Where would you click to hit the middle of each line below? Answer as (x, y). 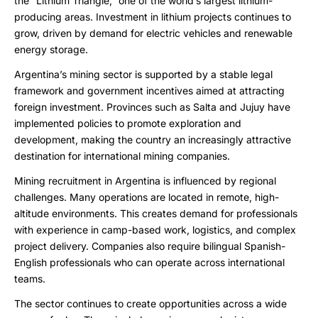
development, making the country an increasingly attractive (153, 139)
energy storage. (51, 49)
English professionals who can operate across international (149, 262)
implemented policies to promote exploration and (128, 123)
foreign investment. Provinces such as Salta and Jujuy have (152, 107)
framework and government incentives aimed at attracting (149, 91)
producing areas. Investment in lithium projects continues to (153, 17)
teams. (30, 279)
